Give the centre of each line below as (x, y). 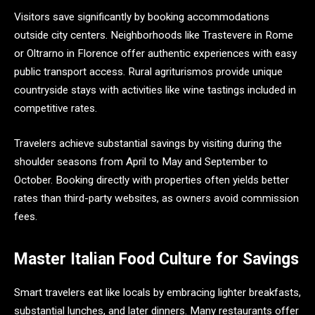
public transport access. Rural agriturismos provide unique (148, 72)
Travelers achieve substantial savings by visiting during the (148, 143)
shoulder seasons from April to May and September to (141, 161)
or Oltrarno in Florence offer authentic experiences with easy (155, 53)
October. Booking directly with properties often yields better (152, 180)
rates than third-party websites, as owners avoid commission (156, 198)
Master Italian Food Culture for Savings (156, 259)
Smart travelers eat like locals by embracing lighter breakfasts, (157, 292)
